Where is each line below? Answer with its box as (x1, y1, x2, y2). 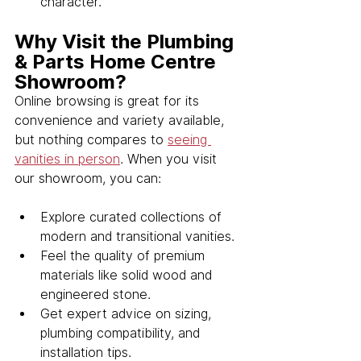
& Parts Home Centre (15, 50, 221, 74)
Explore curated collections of (40, 210, 226, 226)
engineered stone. (40, 287, 151, 303)
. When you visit (120, 151, 221, 168)
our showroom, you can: (15, 171, 161, 187)
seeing (168, 132, 211, 148)
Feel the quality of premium (40, 248, 209, 264)
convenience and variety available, (15, 113, 228, 129)
